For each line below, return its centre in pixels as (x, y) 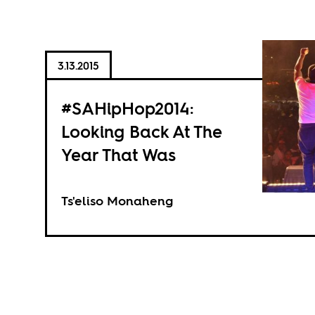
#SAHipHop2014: (127, 109)
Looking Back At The (141, 132)
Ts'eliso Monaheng (117, 201)
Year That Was (118, 155)
